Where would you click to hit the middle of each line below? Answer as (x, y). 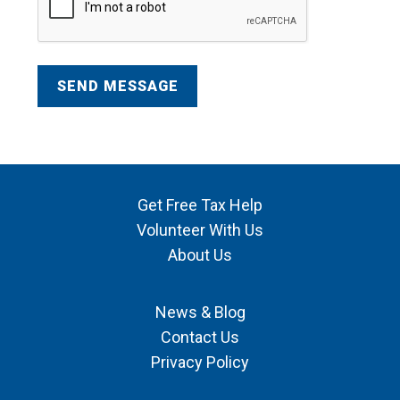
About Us (200, 255)
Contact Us (200, 337)
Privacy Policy (200, 362)
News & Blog (200, 312)
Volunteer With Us (200, 230)
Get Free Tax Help (200, 205)
